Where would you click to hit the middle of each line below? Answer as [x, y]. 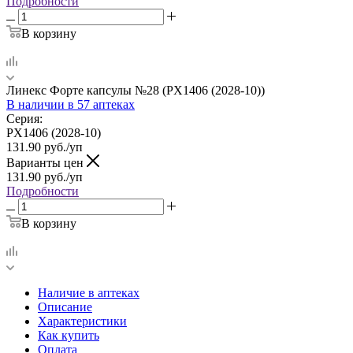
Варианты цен [46, 162]
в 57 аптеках [101, 104]
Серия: [24, 118]
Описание [65, 307]
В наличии [37, 104]
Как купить [69, 335]
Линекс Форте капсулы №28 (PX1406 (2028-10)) [136, 90]
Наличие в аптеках [89, 292]
